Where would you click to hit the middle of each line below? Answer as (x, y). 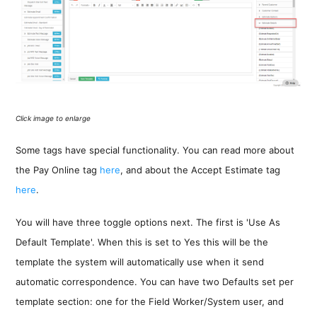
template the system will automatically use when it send (140, 261)
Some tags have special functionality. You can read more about (155, 150)
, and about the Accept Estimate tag (201, 169)
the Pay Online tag (58, 169)
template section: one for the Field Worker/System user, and (150, 301)
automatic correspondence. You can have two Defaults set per (155, 281)
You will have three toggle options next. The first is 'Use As (148, 222)
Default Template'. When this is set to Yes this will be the (142, 242)
